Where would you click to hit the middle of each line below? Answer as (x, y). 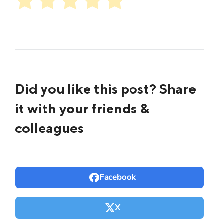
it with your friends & (82, 108)
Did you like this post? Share (105, 88)
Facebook (117, 177)
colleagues (49, 128)
